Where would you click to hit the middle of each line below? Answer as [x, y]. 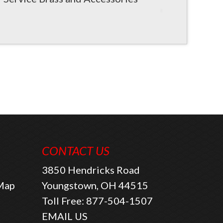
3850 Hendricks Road [91, 170]
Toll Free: [64, 201]
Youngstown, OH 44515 [95, 185]
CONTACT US [75, 151]
